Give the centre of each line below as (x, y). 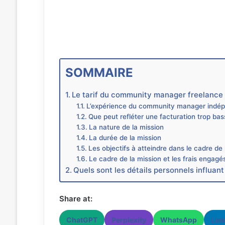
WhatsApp (178, 219)
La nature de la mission (127, 127)
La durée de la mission (125, 137)
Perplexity (129, 219)
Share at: (76, 198)
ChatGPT (82, 219)
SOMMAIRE (99, 72)
